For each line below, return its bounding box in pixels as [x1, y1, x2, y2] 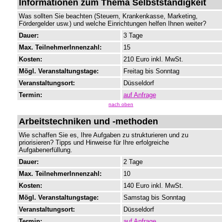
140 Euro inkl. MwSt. [123, 182, 183, 190]
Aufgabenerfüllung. [18, 146, 72, 154]
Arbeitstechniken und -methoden [18, 116, 158, 127]
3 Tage [123, 32, 143, 40]
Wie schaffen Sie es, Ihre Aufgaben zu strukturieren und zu [18, 131, 188, 139]
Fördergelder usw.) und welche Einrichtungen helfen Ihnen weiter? [18, 20, 206, 28]
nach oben [109, 102, 133, 108]
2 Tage [123, 158, 143, 166]
